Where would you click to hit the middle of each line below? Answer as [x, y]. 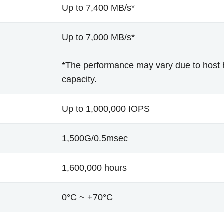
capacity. [79, 79]
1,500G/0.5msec [95, 138]
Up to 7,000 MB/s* [98, 37]
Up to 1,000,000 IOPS [106, 109]
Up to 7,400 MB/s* [98, 8]
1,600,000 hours [94, 168]
